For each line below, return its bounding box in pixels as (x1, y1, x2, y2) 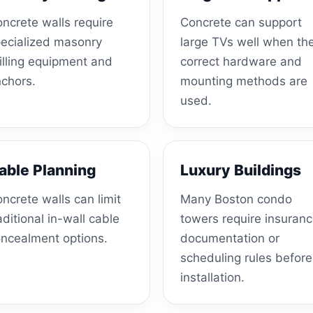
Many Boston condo (180, 191, 292, 206)
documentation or (180, 231, 279, 245)
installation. (180, 270, 245, 284)
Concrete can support (180, 15, 302, 29)
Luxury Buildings (180, 161, 301, 179)
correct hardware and (180, 54, 302, 68)
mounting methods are (180, 73, 307, 88)
